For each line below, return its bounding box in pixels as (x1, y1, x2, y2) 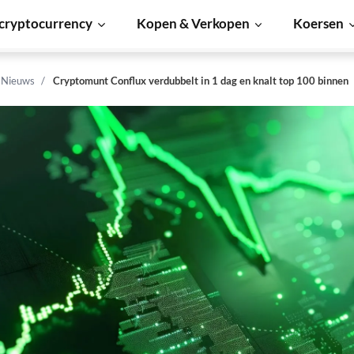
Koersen (293, 15, 345, 32)
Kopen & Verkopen (136, 15, 250, 32)
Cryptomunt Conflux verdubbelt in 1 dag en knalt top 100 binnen (53, 74, 348, 87)
